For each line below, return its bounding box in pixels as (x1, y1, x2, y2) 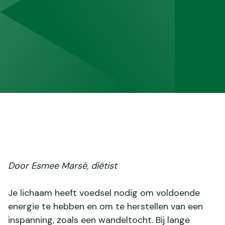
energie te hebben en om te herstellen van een (8, 200, 203, 212)
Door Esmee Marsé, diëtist (8, 159, 117, 172)
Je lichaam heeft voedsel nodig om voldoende (8, 186, 200, 199)
